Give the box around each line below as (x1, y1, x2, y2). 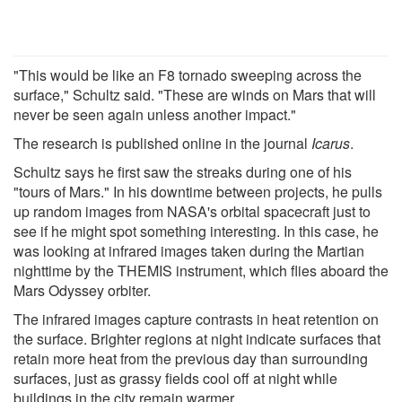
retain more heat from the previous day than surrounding (13, 347, 368, 369)
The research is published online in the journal (13, 132, 311, 153)
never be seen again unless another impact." (13, 103, 296, 125)
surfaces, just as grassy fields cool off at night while (13, 367, 337, 389)
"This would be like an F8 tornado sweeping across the (13, 64, 362, 85)
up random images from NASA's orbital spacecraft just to (13, 200, 371, 222)
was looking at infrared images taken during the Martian (13, 240, 364, 261)
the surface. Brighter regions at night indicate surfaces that (13, 328, 380, 349)
